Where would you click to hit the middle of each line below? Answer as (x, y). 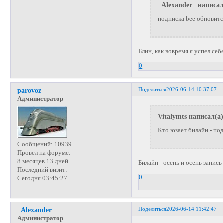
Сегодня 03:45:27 (42, 178)
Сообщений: (35, 145)
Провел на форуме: (44, 153)
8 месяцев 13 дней (43, 162)
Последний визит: (42, 170)
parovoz (29, 90)
